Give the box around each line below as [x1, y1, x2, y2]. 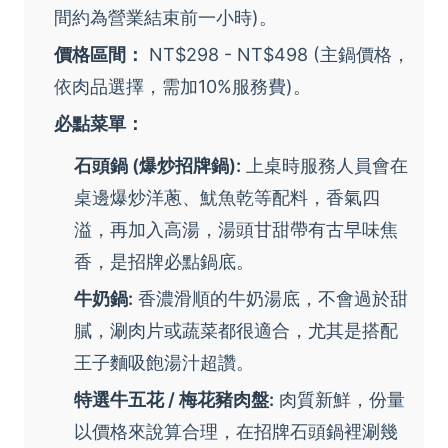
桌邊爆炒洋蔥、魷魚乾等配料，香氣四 [74, 186, 380, 208]
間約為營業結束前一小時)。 [54, 6, 277, 28]
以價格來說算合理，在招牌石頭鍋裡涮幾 [74, 420, 398, 442]
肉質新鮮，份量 [274, 388, 405, 410]
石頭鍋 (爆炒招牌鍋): [74, 154, 241, 176]
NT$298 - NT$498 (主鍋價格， [144, 43, 410, 65]
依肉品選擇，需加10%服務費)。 [54, 75, 311, 97]
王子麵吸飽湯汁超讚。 [74, 351, 254, 373]
